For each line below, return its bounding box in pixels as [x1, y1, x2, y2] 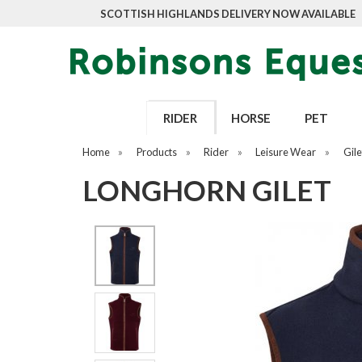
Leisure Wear [255, 145, 317, 158]
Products [137, 145, 178, 158]
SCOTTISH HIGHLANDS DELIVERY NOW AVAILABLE [100, 7, 356, 20]
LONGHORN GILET [82, 173, 331, 208]
